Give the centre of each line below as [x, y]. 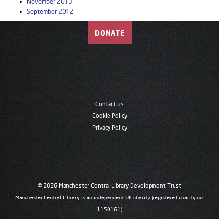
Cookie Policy [109, 116]
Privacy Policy [109, 127]
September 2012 [50, 11]
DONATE [109, 33]
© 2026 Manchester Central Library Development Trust [109, 186]
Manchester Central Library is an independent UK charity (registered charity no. [109, 197]
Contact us [109, 104]
